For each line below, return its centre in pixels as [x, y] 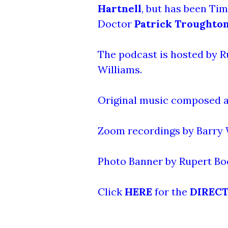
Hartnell [120, 8]
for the [171, 191]
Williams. [120, 69]
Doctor [116, 23]
